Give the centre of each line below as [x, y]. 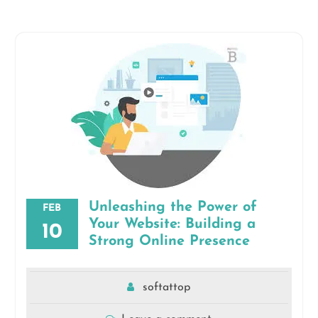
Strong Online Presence [169, 241]
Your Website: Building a [172, 224]
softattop [167, 287]
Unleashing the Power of [172, 207]
